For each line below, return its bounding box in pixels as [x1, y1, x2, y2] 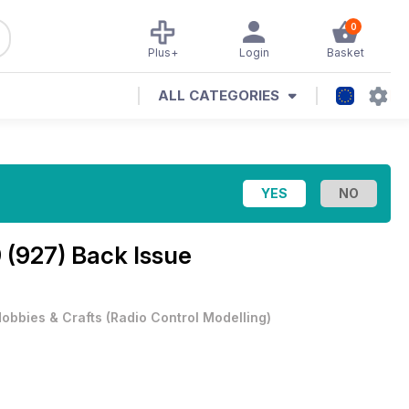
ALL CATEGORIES [158, 87, 279, 104]
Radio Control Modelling [110, 309, 267, 325]
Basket [326, 46, 364, 59]
